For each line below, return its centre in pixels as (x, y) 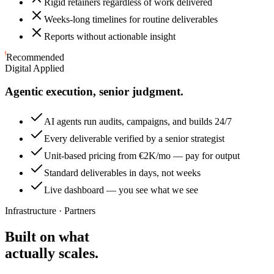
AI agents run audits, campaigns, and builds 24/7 (138, 122)
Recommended (35, 57)
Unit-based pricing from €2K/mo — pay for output (142, 156)
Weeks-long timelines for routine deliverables (131, 19)
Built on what (47, 236)
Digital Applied (35, 68)
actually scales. (52, 253)
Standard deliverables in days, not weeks (122, 173)
